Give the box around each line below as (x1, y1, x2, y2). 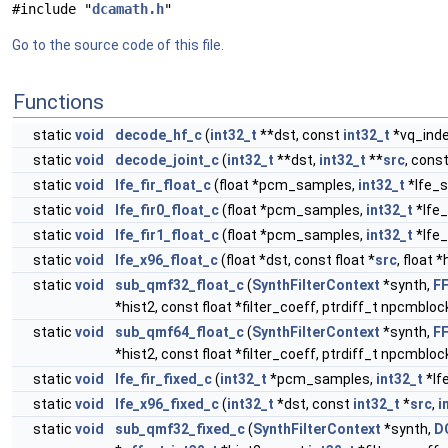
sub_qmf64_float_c (115, 324, 244, 340)
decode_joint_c (115, 152, 219, 168)
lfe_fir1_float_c (115, 227, 219, 243)
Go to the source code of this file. (12, 37, 224, 53)
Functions (13, 90, 104, 114)
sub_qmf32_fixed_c (115, 421, 245, 437)
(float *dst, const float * (218, 252, 375, 268)
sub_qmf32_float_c (115, 277, 244, 293)
